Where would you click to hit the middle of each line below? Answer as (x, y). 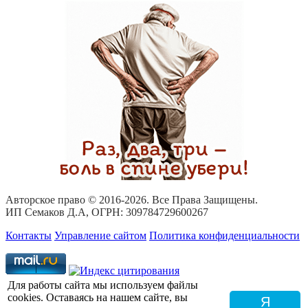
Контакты (29, 235)
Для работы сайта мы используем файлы (103, 285)
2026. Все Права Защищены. (191, 199)
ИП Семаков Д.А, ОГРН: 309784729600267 (107, 212)
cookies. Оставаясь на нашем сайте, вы (98, 297)
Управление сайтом (100, 235)
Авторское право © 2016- (65, 199)
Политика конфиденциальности (224, 235)
